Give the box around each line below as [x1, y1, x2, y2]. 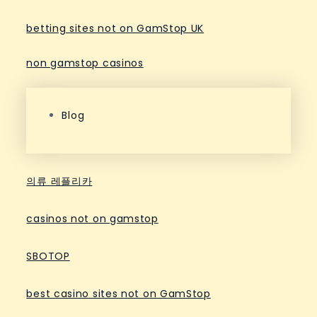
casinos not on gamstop [26, 212, 158, 226]
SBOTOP [26, 249, 70, 264]
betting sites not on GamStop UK [26, 21, 204, 36]
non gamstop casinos [26, 56, 144, 71]
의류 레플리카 [26, 174, 93, 189]
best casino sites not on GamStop [26, 287, 211, 301]
